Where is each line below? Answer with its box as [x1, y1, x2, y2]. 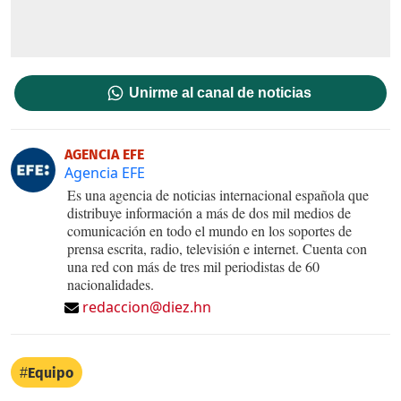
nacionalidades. [67, 274, 154, 294]
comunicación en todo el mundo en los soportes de [67, 220, 352, 240]
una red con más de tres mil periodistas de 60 [67, 256, 320, 276]
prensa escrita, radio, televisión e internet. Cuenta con [67, 238, 367, 258]
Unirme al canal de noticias [129, 84, 312, 100]
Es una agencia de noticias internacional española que [67, 184, 369, 204]
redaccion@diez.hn [82, 296, 211, 317]
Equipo [28, 363, 73, 381]
